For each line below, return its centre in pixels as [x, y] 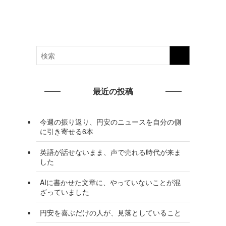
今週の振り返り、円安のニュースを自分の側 [110, 121]
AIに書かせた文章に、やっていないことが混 [110, 182]
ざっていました [65, 191]
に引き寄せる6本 [67, 131]
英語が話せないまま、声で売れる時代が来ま [110, 152]
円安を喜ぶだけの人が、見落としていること [110, 212]
